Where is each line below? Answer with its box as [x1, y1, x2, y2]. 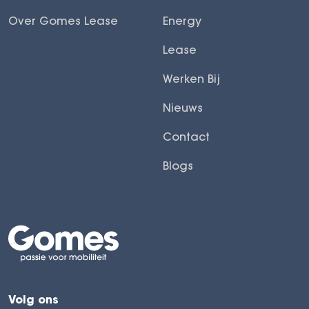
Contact [163, 130, 210, 144]
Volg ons [8, 292, 59, 307]
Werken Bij [163, 72, 220, 86]
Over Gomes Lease [8, 14, 118, 28]
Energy [163, 14, 201, 28]
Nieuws [163, 101, 203, 115]
